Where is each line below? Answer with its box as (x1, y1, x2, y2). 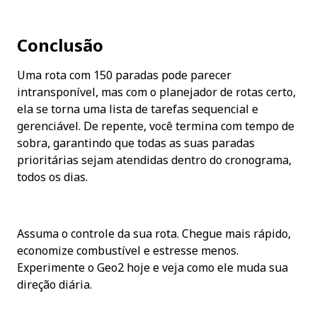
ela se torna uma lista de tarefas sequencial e (17, 100, 258, 117)
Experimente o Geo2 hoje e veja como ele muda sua (17, 259, 288, 275)
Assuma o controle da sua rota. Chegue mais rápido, (17, 225, 291, 241)
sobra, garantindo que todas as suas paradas (17, 134, 255, 151)
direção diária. (17, 276, 92, 292)
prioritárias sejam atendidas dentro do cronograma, (17, 151, 292, 168)
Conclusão (17, 33, 103, 57)
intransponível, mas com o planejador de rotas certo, (17, 83, 296, 100)
